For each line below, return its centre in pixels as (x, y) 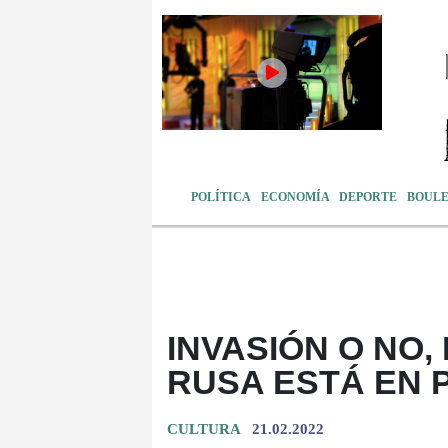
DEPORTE (368, 196)
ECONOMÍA (295, 196)
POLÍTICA (221, 196)
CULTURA (203, 428)
